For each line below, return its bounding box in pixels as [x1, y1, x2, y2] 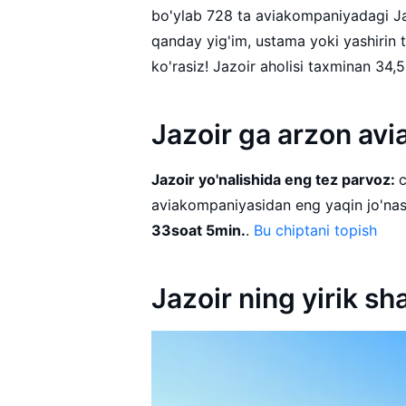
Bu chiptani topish [254, 220, 378, 239]
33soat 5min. [151, 220, 246, 239]
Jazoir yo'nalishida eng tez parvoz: [151, 169, 400, 188]
